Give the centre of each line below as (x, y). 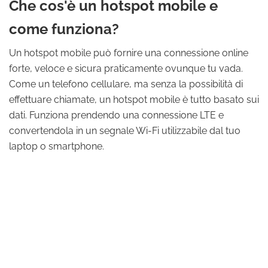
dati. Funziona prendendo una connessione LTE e (116, 115)
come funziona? (64, 29)
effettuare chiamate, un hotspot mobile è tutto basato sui (134, 100)
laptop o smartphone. (57, 146)
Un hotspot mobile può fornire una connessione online (129, 53)
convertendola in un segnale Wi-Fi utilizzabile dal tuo (125, 131)
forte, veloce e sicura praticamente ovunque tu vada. (126, 68)
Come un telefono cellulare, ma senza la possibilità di (126, 84)
